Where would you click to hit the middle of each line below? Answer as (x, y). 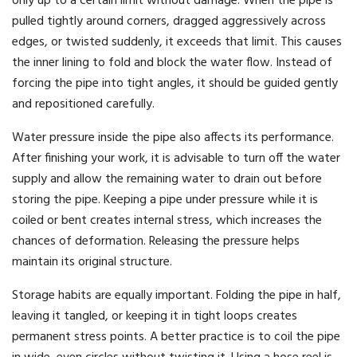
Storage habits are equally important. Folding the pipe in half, (177, 296)
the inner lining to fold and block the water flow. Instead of (172, 63)
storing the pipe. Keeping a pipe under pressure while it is (165, 200)
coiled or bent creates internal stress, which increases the (167, 221)
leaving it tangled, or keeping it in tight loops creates (155, 317)
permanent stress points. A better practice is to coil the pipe (176, 337)
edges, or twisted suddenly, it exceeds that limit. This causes (177, 43)
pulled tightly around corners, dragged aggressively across (169, 22)
